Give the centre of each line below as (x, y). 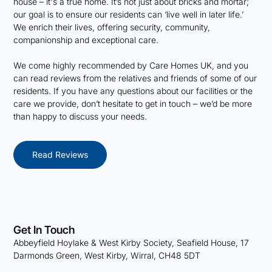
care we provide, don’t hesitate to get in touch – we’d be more (133, 104)
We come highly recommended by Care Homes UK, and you (131, 66)
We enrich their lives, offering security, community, (112, 27)
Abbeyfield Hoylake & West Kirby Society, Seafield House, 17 (131, 243)
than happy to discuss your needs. (80, 117)
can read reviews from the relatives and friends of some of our (135, 78)
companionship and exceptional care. (86, 40)
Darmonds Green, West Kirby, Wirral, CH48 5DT (107, 256)
